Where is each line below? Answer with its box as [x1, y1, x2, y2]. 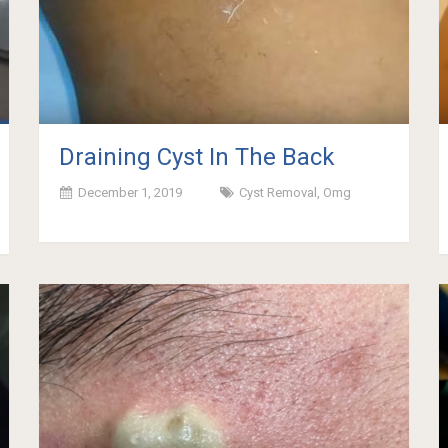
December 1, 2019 [78, 184, 183, 200]
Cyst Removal [239, 184, 318, 200]
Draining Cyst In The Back [59, 142, 336, 171]
